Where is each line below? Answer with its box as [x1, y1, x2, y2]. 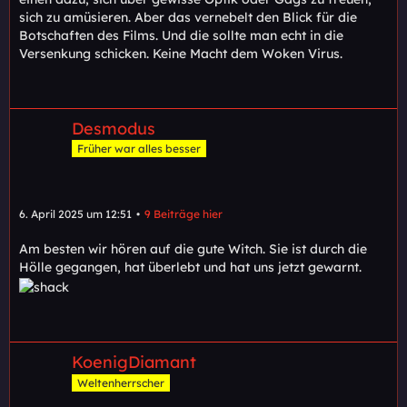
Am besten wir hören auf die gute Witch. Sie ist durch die [19, 241, 367, 258]
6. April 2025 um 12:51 [19, 207, 132, 222]
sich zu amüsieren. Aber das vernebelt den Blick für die [19, 8, 357, 25]
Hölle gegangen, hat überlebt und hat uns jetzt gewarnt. [19, 259, 362, 276]
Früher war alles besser [77, 142, 201, 156]
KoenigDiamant [72, 351, 196, 372]
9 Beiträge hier [144, 207, 223, 222]
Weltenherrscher [77, 375, 164, 390]
